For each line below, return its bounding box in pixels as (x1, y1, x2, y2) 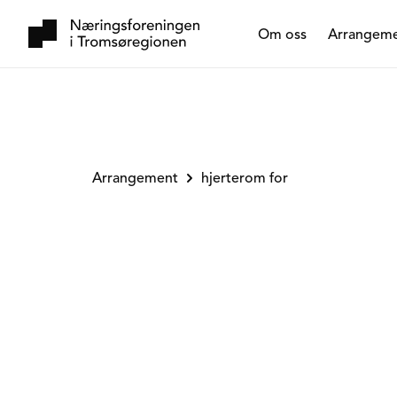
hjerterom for (201, 169, 288, 187)
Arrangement (92, 169, 178, 187)
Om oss (258, 25, 307, 43)
